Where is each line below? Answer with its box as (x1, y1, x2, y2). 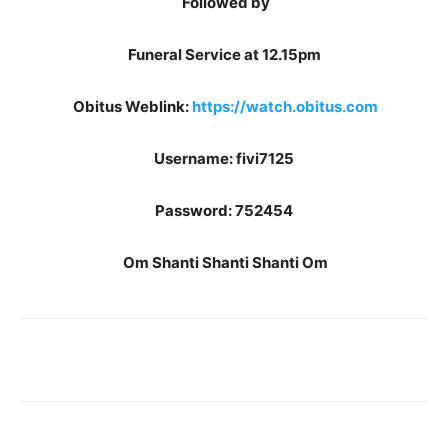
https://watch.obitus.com (192, 97, 378, 116)
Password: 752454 (155, 201, 293, 220)
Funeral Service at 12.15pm (127, 45, 321, 64)
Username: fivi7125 (154, 149, 294, 168)
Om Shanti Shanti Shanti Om (123, 253, 328, 272)
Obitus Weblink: (73, 97, 192, 116)
